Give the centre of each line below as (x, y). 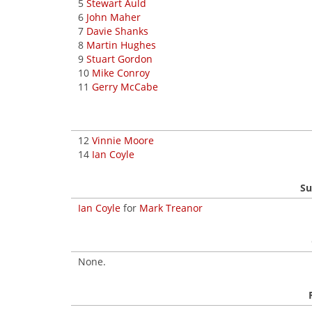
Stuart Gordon (119, 59)
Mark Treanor (171, 208)
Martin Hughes (121, 45)
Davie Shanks (117, 31)
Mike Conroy (121, 73)
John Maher (114, 17)
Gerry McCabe (125, 87)
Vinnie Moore (123, 140)
